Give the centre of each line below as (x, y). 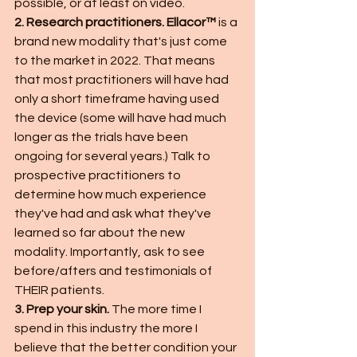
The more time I (158, 309)
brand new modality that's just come (122, 41)
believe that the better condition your (127, 347)
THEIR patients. (61, 290)
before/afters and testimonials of (114, 271)
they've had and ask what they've (114, 214)
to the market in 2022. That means (116, 61)
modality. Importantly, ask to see (111, 252)
